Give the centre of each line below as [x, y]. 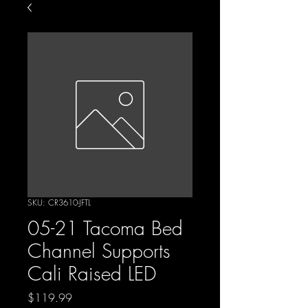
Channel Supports [99, 250]
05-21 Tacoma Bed [105, 228]
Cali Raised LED [92, 273]
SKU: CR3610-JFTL [59, 202]
